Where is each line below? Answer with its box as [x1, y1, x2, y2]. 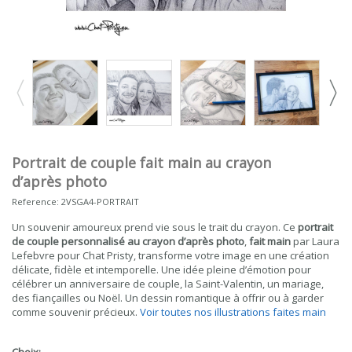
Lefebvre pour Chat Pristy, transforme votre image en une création [12, 248, 329, 262]
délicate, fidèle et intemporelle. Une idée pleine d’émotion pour [12, 262, 311, 277]
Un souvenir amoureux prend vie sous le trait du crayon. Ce [12, 220, 298, 234]
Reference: [12, 196, 59, 207]
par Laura [291, 234, 339, 248]
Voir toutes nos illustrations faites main [140, 305, 326, 319]
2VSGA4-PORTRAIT [61, 196, 139, 207]
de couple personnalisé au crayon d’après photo [12, 234, 244, 248]
